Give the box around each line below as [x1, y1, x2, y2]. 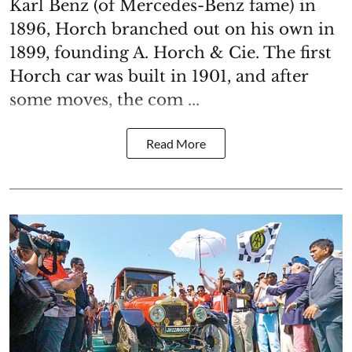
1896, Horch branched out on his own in [9, 19, 335, 38]
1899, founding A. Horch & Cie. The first [9, 42, 332, 62]
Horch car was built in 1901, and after [9, 66, 308, 86]
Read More [146, 135, 206, 151]
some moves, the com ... [9, 90, 200, 109]
